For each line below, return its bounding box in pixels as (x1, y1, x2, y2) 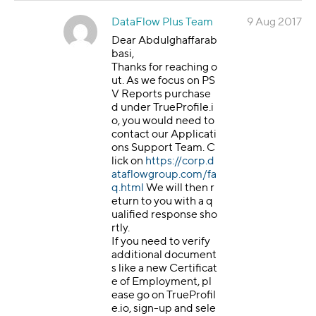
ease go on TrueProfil (111, 288, 216, 302)
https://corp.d (145, 154, 214, 168)
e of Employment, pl (111, 274, 212, 288)
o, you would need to (111, 114, 214, 128)
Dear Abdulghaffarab (111, 33, 217, 47)
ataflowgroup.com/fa (111, 167, 217, 181)
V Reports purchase (111, 87, 211, 101)
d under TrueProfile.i (111, 100, 214, 114)
